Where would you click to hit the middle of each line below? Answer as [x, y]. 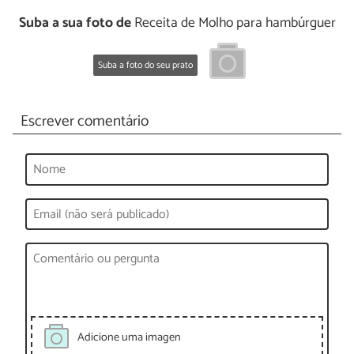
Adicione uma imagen [129, 337]
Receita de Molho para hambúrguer [233, 23]
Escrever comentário [84, 122]
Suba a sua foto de [75, 23]
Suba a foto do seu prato [145, 66]
